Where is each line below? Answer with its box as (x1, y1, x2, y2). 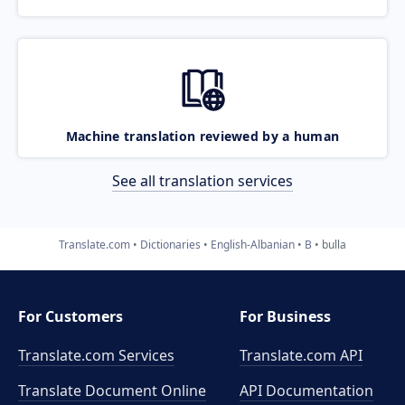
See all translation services (112, 170, 293, 191)
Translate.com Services (18, 345, 174, 365)
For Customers (18, 306, 123, 326)
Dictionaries (140, 236, 201, 252)
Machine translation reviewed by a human (65, 127, 340, 145)
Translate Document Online (18, 381, 206, 400)
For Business (240, 306, 332, 326)
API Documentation (240, 381, 374, 400)
